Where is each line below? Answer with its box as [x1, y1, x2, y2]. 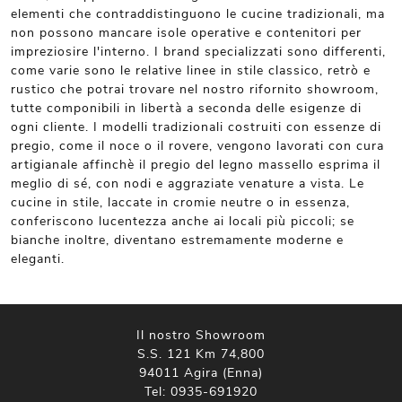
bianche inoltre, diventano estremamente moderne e [11, 232, 344, 249]
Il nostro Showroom [136, 327, 266, 344]
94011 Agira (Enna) [139, 364, 263, 381]
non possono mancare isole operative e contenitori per [11, 24, 362, 41]
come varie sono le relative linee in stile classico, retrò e [11, 62, 371, 79]
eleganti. [11, 250, 65, 267]
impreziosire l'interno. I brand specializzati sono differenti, [11, 43, 386, 60]
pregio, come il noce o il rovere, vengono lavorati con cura [11, 137, 384, 154]
